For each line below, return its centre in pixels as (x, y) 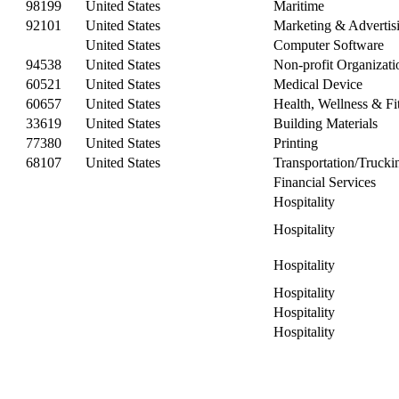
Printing (296, 142)
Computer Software (329, 45)
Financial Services (325, 182)
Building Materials (326, 123)
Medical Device (318, 84)
